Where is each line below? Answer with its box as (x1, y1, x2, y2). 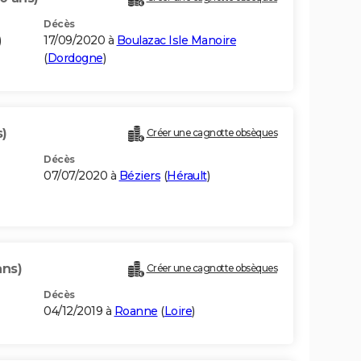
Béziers (118, 168, 160, 184)
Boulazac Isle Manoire (116, 33, 236, 48)
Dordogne (47, 51, 103, 66)
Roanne (114, 304, 158, 319)
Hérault (167, 168, 207, 184)
